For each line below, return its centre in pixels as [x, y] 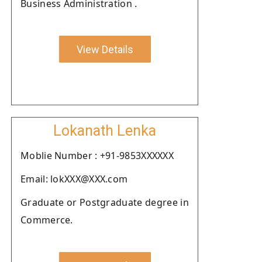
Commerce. [47, 220]
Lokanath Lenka [105, 131]
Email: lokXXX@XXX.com [74, 179]
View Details [105, 49]
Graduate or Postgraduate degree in [105, 202]
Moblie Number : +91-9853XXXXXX [97, 156]
